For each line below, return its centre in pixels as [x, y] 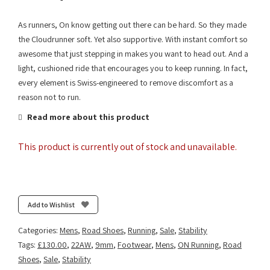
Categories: [39, 231]
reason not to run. [49, 97]
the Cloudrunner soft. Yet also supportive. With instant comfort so [133, 39]
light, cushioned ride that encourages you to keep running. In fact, [133, 68]
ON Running [198, 245]
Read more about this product [87, 117]
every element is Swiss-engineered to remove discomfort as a [126, 83]
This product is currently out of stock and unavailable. [127, 147]
